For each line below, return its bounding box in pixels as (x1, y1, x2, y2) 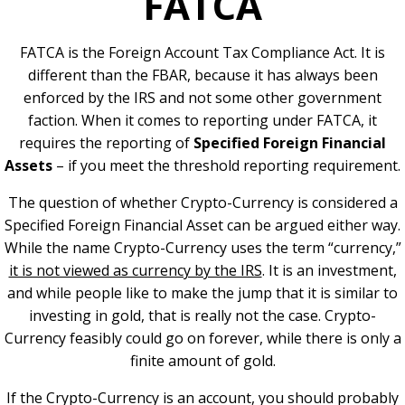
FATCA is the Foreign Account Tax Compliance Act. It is (20, 42, 385, 63)
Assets (5, 155, 52, 176)
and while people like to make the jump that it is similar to (7, 283, 398, 304)
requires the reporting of (19, 133, 190, 154)
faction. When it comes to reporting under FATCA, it (28, 110, 377, 131)
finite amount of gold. (129, 351, 276, 372)
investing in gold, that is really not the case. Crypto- (29, 306, 376, 326)
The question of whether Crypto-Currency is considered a (7, 193, 398, 213)
